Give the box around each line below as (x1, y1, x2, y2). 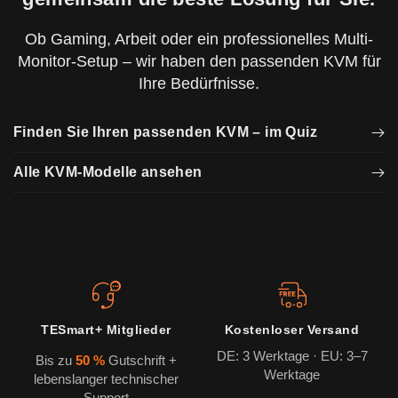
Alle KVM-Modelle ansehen (13, 164, 203, 180)
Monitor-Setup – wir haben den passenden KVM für (17, 52, 381, 70)
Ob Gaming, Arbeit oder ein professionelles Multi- (25, 29, 373, 48)
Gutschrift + (105, 352, 177, 368)
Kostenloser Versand (224, 322, 360, 337)
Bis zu (36, 352, 76, 368)
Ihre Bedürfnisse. (139, 74, 259, 92)
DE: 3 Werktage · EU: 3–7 (216, 347, 368, 363)
